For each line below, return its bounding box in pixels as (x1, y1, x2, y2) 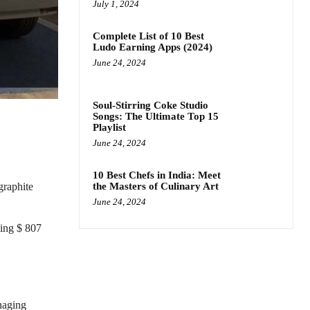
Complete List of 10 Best (93, 30, 204, 42)
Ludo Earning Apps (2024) (93, 42, 212, 53)
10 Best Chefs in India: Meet (93, 170, 221, 181)
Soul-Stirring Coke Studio (93, 100, 208, 111)
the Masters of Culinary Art (93, 181, 219, 192)
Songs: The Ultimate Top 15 (93, 111, 219, 122)
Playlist (93, 122, 126, 134)
